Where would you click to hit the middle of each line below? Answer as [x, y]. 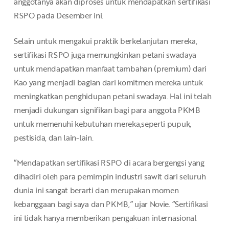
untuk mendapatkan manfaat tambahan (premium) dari [110, 68]
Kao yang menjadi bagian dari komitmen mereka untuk [108, 82]
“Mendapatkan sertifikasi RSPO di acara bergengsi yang [109, 163]
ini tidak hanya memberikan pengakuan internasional [105, 218]
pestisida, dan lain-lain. [53, 137]
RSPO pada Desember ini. [58, 15]
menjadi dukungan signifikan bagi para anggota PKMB [107, 110]
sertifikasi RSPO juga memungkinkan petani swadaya [105, 54]
